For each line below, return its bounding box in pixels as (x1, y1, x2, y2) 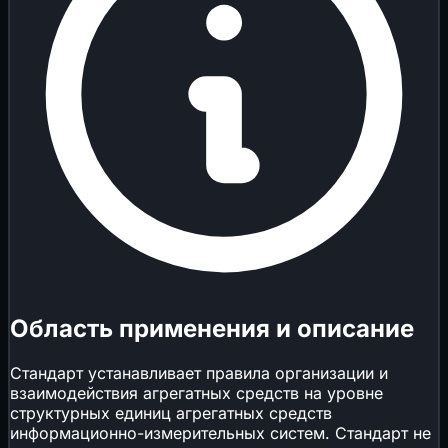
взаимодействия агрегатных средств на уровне (10, 382, 383, 403)
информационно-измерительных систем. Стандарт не (10, 422, 431, 443)
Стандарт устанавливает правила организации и (10, 362, 388, 383)
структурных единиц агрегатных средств (10, 402, 332, 423)
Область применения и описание (10, 313, 414, 343)
